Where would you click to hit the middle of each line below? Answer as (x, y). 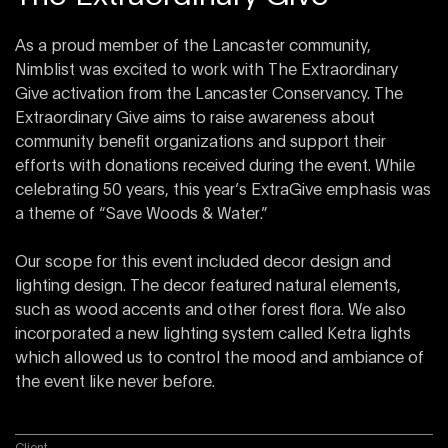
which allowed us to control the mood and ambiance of (219, 358)
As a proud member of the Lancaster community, (193, 46)
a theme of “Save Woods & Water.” (141, 214)
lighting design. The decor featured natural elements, (208, 286)
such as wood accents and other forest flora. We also (210, 310)
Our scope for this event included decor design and (203, 262)
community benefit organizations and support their (200, 142)
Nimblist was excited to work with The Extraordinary (206, 70)
